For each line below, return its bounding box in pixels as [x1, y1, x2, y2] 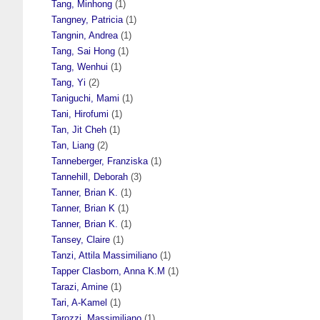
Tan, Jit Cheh [51, 124, 106, 135]
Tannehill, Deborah [51, 171, 128, 182]
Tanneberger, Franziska [51, 155, 148, 166]
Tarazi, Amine [51, 281, 108, 292]
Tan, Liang [51, 139, 94, 151]
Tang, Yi [51, 76, 86, 88]
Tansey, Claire [51, 234, 110, 245]
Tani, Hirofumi [51, 108, 109, 119]
